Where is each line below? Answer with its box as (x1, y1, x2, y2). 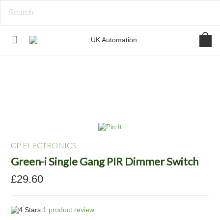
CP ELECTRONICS (11, 140, 77, 150)
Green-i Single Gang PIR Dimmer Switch (11, 155, 199, 168)
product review (47, 206, 95, 214)
